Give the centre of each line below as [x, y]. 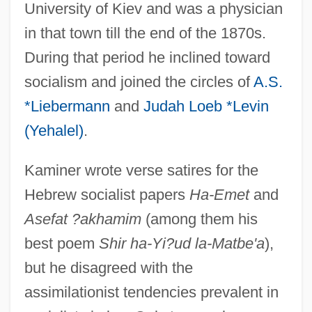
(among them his [199, 219]
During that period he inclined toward [147, 57]
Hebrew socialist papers [107, 194]
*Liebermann [67, 106]
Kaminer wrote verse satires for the [141, 170]
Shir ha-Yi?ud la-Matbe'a [181, 243]
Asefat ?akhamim [83, 219]
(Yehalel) [54, 130]
